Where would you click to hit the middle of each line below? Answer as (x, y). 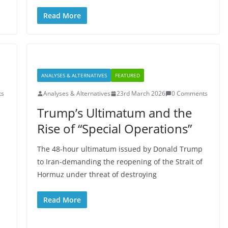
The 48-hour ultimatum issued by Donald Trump (120, 149)
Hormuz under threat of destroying (97, 174)
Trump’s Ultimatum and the (114, 113)
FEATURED (127, 75)
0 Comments (189, 93)
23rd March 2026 (141, 93)
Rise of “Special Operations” (114, 129)
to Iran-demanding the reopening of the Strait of (120, 162)
